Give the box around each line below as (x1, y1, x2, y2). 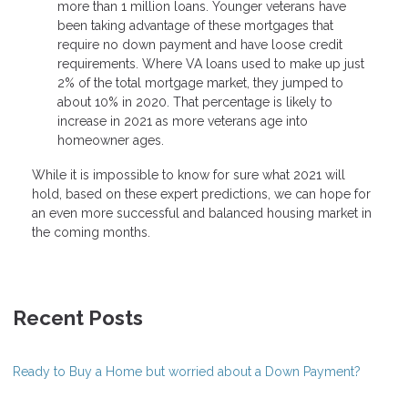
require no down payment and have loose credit (57, 37, 342, 53)
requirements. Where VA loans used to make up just (57, 56, 364, 72)
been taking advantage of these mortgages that (57, 18, 333, 34)
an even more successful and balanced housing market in (32, 206, 372, 221)
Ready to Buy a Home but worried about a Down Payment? (13, 364, 361, 380)
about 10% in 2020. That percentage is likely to (57, 95, 332, 110)
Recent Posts (13, 306, 143, 331)
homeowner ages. (57, 133, 164, 148)
